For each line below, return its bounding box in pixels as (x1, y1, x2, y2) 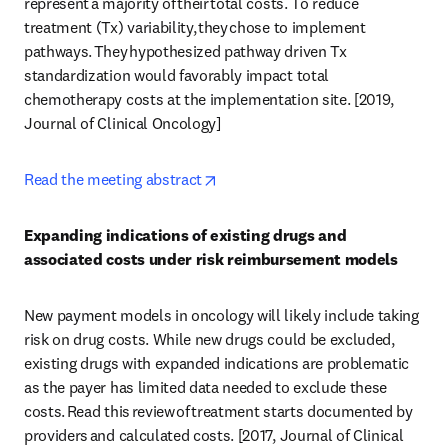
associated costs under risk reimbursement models (24, 249, 398, 269)
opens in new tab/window (216, 168, 388, 188)
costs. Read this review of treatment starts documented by (24, 401, 413, 421)
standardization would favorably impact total (24, 65, 329, 85)
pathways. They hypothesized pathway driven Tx (24, 41, 347, 61)
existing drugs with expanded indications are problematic (24, 353, 410, 373)
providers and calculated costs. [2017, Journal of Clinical (24, 425, 404, 445)
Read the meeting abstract (24, 169, 202, 189)
